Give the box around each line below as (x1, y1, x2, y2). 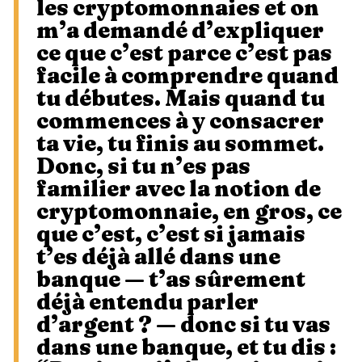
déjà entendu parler (36, 287, 259, 315)
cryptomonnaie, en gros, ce (36, 196, 342, 225)
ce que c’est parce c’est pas (36, 38, 332, 66)
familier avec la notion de (36, 174, 321, 202)
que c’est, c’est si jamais (36, 219, 305, 247)
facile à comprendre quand (36, 61, 339, 89)
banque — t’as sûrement (36, 264, 305, 293)
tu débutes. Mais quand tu (36, 83, 325, 112)
